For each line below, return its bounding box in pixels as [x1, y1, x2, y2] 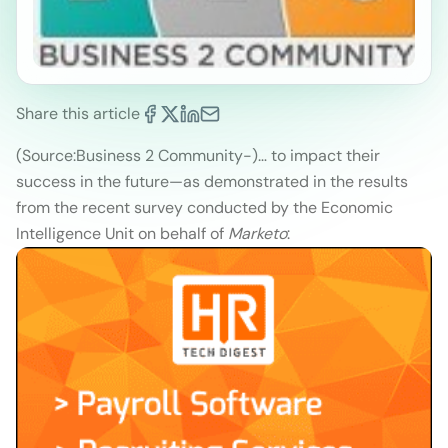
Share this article [16, 103, 140, 125]
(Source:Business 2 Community [16, 145, 243, 167]
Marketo [228, 223, 287, 245]
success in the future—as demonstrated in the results [16, 171, 408, 193]
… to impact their [258, 145, 380, 167]
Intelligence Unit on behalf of [16, 223, 228, 245]
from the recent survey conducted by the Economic [16, 197, 393, 219]
